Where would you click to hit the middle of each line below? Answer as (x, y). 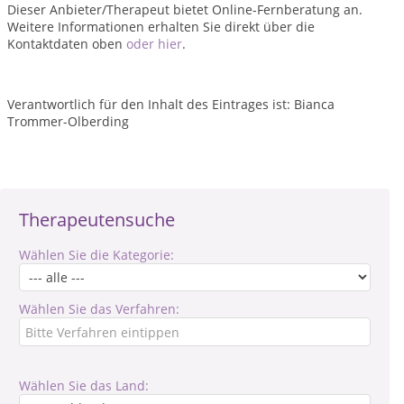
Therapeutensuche (97, 220)
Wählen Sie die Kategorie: (96, 255)
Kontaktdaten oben (67, 44)
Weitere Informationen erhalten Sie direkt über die (161, 27)
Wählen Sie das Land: (84, 386)
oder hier (154, 44)
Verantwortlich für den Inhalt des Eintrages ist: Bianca (171, 104)
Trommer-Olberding (68, 121)
